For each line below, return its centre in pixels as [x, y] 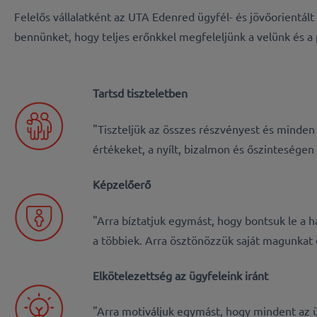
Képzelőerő [122, 184]
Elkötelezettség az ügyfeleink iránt [181, 276]
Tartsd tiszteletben [140, 93]
